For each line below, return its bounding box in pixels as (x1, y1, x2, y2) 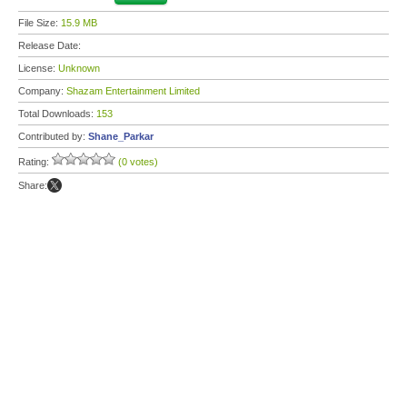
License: (18, 63, 58, 74)
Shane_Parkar (88, 131, 154, 142)
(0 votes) (118, 156, 158, 167)
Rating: (18, 156, 52, 167)
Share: (18, 180, 47, 191)
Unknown (58, 63, 100, 74)
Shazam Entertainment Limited (66, 85, 200, 96)
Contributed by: (18, 131, 88, 142)
